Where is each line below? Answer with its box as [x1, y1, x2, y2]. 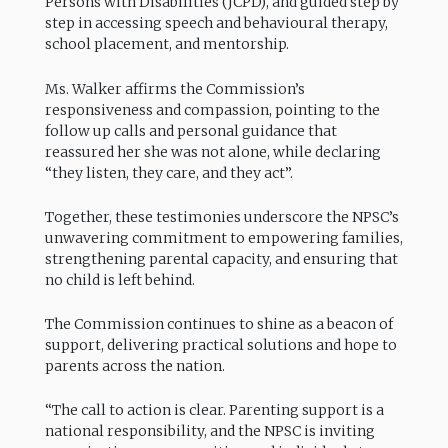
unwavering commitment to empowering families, [44, 228, 403, 247]
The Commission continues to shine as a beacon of [44, 314, 393, 333]
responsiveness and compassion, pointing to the [44, 100, 380, 119]
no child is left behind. [44, 270, 195, 289]
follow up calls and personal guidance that [44, 121, 337, 140]
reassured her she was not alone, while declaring [44, 142, 381, 161]
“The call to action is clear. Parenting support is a [44, 401, 384, 420]
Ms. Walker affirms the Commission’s [44, 79, 305, 98]
